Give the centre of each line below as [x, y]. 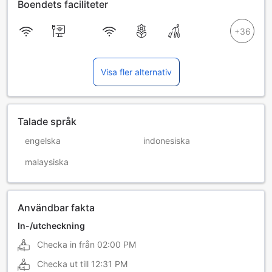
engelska [43, 140]
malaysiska [47, 161]
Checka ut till [63, 263]
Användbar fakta [56, 207]
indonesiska [167, 140]
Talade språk [47, 121]
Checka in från [66, 244]
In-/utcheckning [51, 225]
